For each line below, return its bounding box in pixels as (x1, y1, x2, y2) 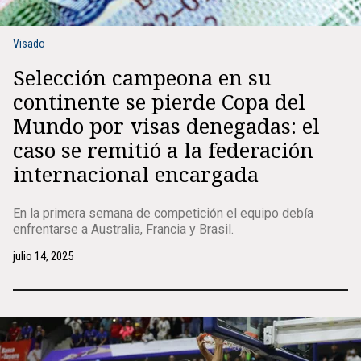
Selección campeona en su (13, 63, 272, 92)
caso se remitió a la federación (13, 135, 313, 164)
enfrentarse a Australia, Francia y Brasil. (13, 222, 234, 237)
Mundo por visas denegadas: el (13, 111, 320, 140)
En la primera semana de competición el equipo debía (13, 205, 313, 221)
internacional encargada (13, 160, 259, 189)
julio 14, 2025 (13, 249, 73, 263)
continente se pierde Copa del (13, 87, 305, 116)
